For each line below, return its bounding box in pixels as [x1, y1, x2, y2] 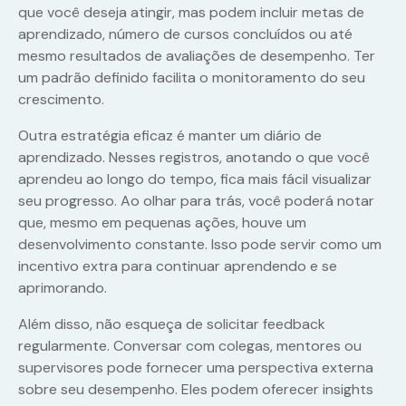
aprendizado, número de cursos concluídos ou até [18, 24, 353, 44]
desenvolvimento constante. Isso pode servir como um [18, 235, 382, 255]
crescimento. [18, 90, 104, 110]
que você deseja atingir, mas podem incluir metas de [18, 3, 364, 23]
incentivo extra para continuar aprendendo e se [18, 256, 337, 276]
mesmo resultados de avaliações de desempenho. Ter [18, 46, 375, 66]
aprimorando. [18, 278, 107, 298]
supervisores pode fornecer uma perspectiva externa [18, 358, 373, 378]
